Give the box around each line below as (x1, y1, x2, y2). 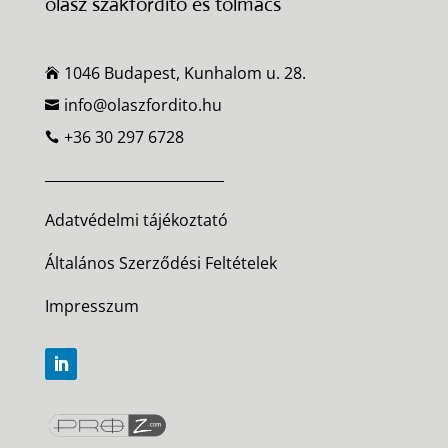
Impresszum (44, 294, 139, 317)
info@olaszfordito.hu (63, 93, 222, 116)
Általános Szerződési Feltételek (44, 251, 277, 274)
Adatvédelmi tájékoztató (44, 208, 228, 231)
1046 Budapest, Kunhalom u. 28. (63, 61, 306, 84)
